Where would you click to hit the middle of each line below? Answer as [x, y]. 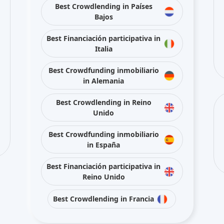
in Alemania [104, 80]
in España [104, 144]
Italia [103, 48]
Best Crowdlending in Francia [104, 199]
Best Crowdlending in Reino [103, 102]
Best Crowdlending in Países [103, 6]
